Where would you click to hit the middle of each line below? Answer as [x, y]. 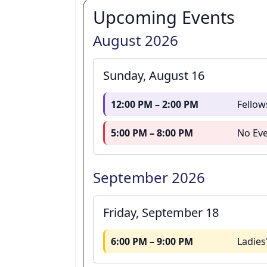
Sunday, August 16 [154, 76]
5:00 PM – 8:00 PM [152, 133]
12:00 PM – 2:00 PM [155, 105]
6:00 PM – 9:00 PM [152, 242]
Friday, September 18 [161, 213]
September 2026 [149, 178]
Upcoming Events [164, 17]
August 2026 [136, 41]
